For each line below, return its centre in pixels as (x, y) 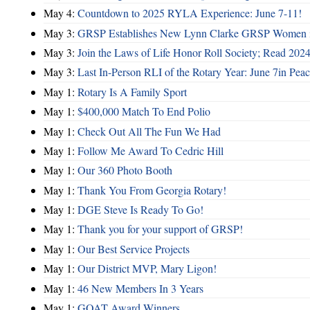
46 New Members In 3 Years (140, 288)
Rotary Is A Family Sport (132, 91)
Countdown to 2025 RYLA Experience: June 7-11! (190, 13)
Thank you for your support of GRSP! (160, 229)
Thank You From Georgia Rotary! (152, 190)
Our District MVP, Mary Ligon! (147, 268)
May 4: (61, 13)
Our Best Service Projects (134, 248)
